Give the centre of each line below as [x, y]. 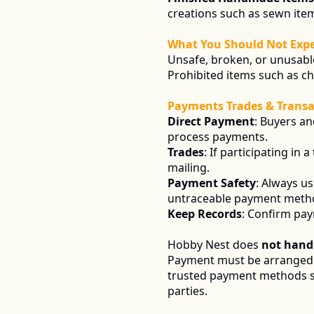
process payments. [218, 137]
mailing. [189, 168]
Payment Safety [212, 183]
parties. [190, 291]
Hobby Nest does [214, 245]
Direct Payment [211, 121]
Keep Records [205, 214]
